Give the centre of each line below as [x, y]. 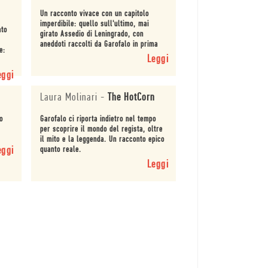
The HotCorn [131, 98]
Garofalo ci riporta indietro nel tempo [98, 120]
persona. [53, 55]
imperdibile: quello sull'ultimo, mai [94, 25]
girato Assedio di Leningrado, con [92, 35]
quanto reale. [60, 150]
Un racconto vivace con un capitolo [94, 14]
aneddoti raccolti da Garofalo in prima [99, 45]
